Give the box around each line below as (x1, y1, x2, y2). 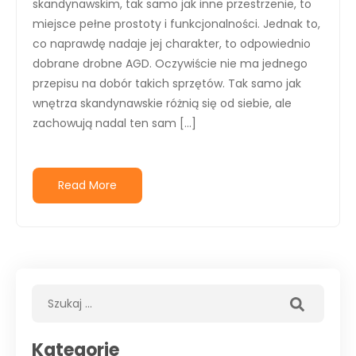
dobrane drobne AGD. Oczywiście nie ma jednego (33, 56, 308, 72)
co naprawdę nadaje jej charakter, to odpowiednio (33, 36, 311, 52)
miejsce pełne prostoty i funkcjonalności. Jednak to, (33, 16, 320, 32)
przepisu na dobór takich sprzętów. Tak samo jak (33, 75, 301, 91)
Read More (58, 177, 117, 193)
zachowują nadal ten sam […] (33, 115, 196, 131)
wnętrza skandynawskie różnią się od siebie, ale (33, 95, 292, 111)
